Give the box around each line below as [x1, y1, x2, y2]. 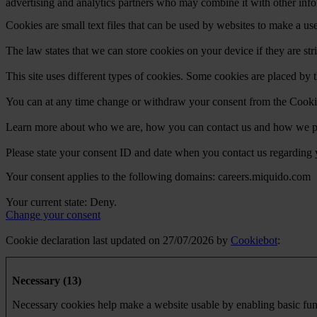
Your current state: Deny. [6, 196, 120, 209]
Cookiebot [231, 234, 277, 247]
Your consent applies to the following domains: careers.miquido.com [6, 171, 311, 183]
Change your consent [6, 209, 100, 221]
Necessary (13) [12, 275, 81, 287]
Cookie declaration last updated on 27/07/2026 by [6, 234, 231, 247]
